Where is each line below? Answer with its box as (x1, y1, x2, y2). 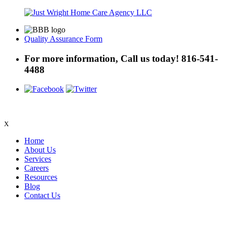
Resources (24, 173, 57, 182)
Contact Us (24, 191, 60, 200)
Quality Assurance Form (24, 34, 102, 43)
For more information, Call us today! (24, 53, 181, 64)
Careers (24, 164, 49, 173)
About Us (24, 145, 56, 155)
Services (24, 155, 51, 164)
